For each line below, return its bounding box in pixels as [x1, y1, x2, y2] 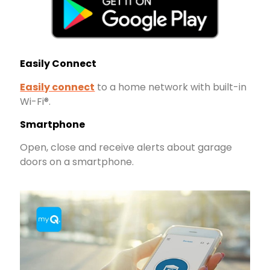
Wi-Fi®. [20, 94, 51, 108]
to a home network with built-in [95, 80, 247, 94]
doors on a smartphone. [20, 155, 134, 169]
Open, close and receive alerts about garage [20, 140, 233, 155]
